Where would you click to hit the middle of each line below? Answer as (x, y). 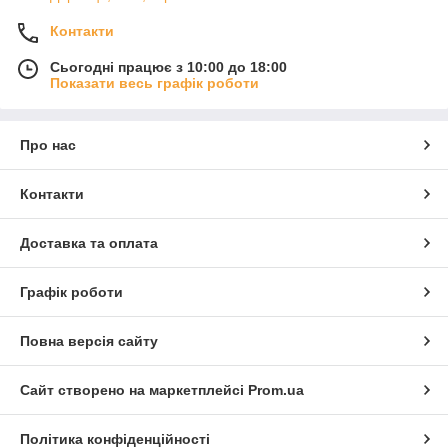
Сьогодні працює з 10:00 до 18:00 (168, 66)
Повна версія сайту (89, 340)
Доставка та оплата (89, 242)
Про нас (48, 144)
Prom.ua (276, 389)
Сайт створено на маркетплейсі (134, 389)
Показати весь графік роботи (154, 82)
